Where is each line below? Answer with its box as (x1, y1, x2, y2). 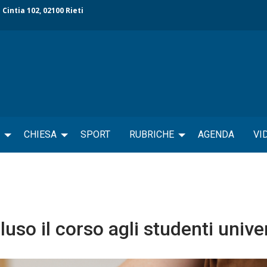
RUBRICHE (129, 128, 174, 140)
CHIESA (24, 128, 57, 140)
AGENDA (198, 128, 234, 140)
